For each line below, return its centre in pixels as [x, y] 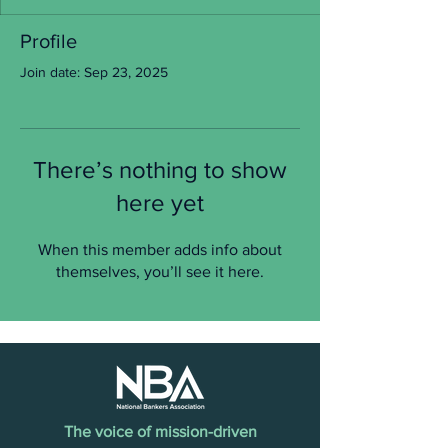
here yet [160, 202]
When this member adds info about [160, 249]
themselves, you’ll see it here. [160, 271]
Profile [48, 41]
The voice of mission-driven [160, 431]
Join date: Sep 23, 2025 [94, 72]
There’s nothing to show [160, 169]
